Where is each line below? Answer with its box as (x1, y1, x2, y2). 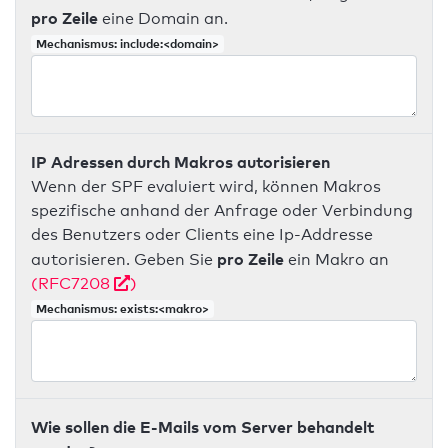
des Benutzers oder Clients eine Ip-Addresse (31, 225, 373, 244)
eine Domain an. (98, 9, 228, 28)
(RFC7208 (31, 274, 114, 293)
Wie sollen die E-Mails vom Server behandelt (31, 417, 374, 437)
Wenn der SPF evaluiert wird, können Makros (31, 177, 381, 196)
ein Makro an (284, 250, 389, 269)
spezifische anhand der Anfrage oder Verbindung (31, 201, 413, 220)
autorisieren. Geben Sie (31, 250, 217, 269)
